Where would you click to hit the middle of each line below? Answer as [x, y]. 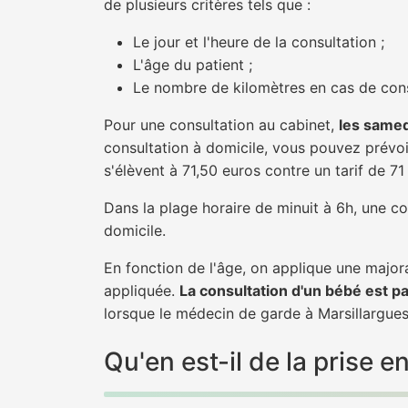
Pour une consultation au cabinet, [221, 125]
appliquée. [142, 291]
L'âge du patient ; [193, 65]
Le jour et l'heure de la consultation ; [259, 42]
